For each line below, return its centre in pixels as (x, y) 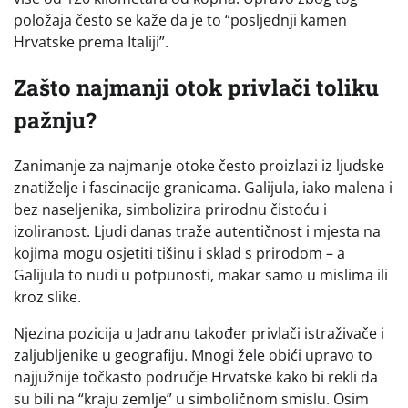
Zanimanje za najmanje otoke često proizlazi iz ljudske (199, 166)
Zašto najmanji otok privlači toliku (196, 88)
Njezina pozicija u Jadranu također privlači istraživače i (199, 334)
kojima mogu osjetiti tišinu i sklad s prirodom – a (179, 254)
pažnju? (55, 121)
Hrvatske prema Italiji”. (91, 42)
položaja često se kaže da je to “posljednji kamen (180, 20)
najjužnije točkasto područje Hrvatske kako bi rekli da (196, 377)
